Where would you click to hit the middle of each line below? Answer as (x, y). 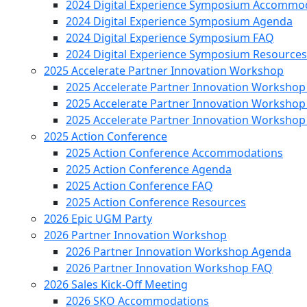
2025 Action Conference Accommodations (174, 153)
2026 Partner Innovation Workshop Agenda (179, 251)
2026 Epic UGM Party (98, 219)
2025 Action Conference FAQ (139, 186)
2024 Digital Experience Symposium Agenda (179, 21)
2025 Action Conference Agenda (149, 169)
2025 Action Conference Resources (156, 202)
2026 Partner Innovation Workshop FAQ (169, 268)
